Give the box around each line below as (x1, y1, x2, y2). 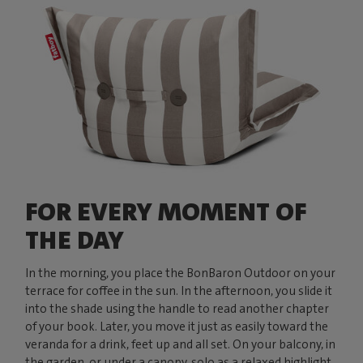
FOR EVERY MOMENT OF (25, 195, 307, 229)
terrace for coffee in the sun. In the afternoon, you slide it (25, 283, 333, 300)
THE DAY (25, 224, 125, 258)
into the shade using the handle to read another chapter (25, 301, 330, 318)
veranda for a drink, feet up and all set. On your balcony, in (25, 336, 336, 353)
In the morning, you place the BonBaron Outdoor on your (25, 265, 336, 282)
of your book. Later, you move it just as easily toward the (25, 318, 329, 335)
